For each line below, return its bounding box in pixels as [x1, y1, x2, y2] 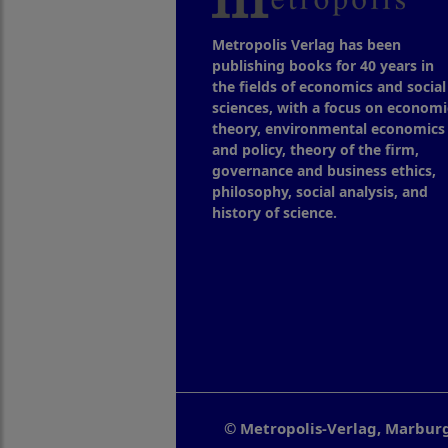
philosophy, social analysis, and [211, 181, 428, 201]
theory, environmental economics [211, 118, 445, 138]
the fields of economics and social [211, 76, 446, 96]
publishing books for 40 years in [211, 55, 434, 75]
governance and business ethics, [211, 160, 436, 180]
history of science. [211, 202, 337, 222]
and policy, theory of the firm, [211, 139, 419, 159]
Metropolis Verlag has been [211, 34, 401, 54]
